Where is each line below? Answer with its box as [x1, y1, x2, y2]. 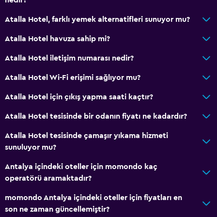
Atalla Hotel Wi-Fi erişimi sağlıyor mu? [5, 73, 140, 81]
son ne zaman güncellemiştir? [5, 205, 109, 213]
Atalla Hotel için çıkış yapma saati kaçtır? [5, 93, 153, 101]
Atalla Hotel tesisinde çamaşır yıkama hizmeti [5, 131, 168, 139]
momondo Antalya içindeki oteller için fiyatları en [5, 193, 182, 201]
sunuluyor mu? [5, 143, 56, 151]
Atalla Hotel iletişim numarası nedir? [5, 54, 134, 62]
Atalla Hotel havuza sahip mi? [5, 34, 110, 43]
